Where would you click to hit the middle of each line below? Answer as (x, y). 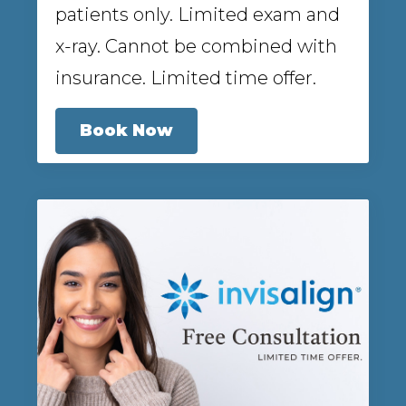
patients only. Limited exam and (198, 14)
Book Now (126, 130)
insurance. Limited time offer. (186, 77)
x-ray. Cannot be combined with (196, 46)
